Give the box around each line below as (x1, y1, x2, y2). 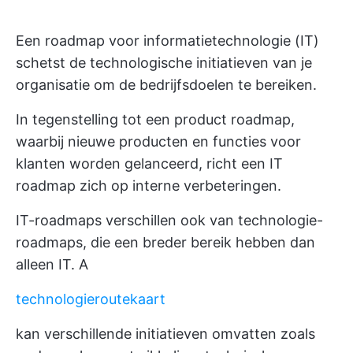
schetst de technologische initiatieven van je (16, 54, 312, 71)
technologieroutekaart (16, 291, 165, 307)
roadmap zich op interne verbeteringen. (16, 177, 281, 194)
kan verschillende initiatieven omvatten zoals (16, 325, 315, 342)
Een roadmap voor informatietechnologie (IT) (16, 32, 319, 49)
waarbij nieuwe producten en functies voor (16, 133, 301, 150)
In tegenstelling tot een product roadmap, (16, 111, 295, 128)
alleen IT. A (16, 256, 88, 273)
